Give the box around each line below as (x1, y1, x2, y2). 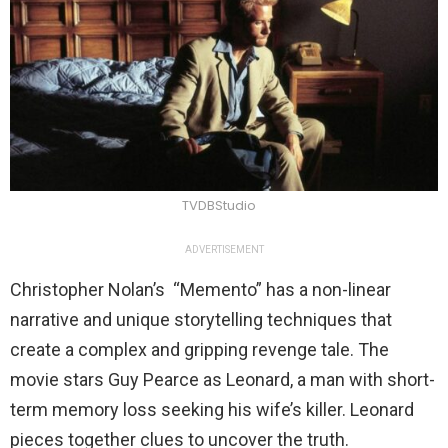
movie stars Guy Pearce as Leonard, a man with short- (10, 368, 435, 390)
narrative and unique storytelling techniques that (10, 308, 392, 330)
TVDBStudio (182, 195, 256, 215)
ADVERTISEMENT (184, 243, 264, 255)
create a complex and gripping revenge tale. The (10, 338, 389, 360)
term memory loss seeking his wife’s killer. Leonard (10, 398, 414, 420)
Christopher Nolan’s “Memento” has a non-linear (10, 278, 391, 300)
